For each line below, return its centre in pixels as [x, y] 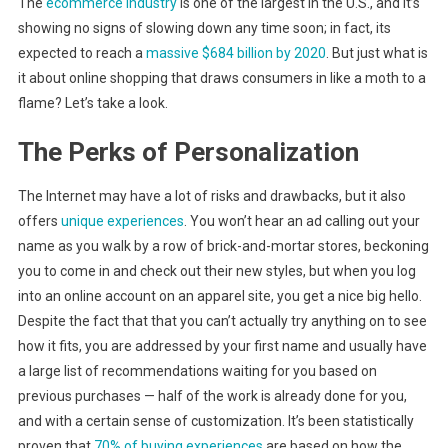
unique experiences [122, 221]
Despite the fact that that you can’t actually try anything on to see [222, 321]
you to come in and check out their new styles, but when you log [216, 271]
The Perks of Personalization [188, 152]
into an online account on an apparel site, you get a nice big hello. [219, 296]
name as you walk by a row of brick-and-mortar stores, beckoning [223, 246]
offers [39, 221]
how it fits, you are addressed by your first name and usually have [222, 346]
